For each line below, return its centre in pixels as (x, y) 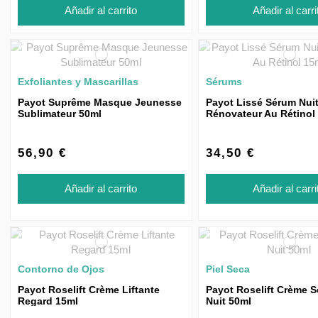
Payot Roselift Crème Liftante (89, 290)
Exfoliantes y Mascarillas (78, 81)
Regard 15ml (48, 301)
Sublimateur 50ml (60, 113)
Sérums (224, 81)
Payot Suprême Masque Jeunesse (100, 102)
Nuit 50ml (228, 301)
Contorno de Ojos (61, 269)
